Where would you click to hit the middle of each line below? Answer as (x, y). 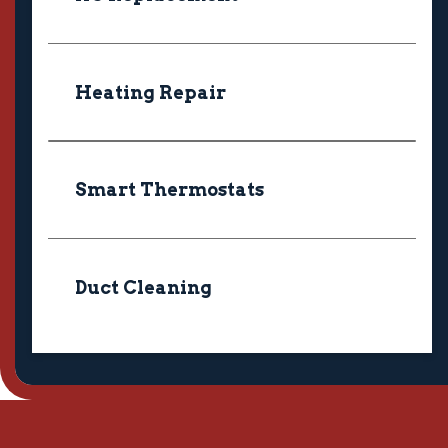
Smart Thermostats (170, 190)
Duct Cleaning (144, 288)
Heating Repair (151, 92)
